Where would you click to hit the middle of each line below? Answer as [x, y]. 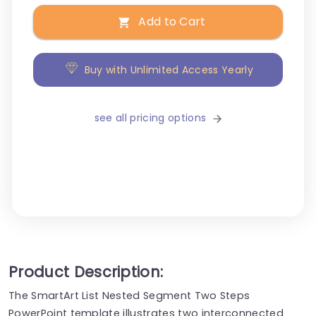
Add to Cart [172, 22]
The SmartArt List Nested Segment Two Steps [129, 295]
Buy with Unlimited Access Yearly [169, 70]
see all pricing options [150, 118]
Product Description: [86, 272]
